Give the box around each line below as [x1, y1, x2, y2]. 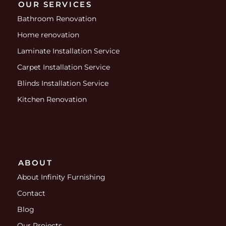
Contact [17, 188, 45, 198]
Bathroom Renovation [17, 14, 96, 23]
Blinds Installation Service [17, 78, 108, 88]
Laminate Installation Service [17, 46, 120, 55]
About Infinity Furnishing [17, 172, 105, 182]
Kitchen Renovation [17, 94, 87, 104]
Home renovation [17, 30, 79, 39]
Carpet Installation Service [17, 62, 110, 72]
